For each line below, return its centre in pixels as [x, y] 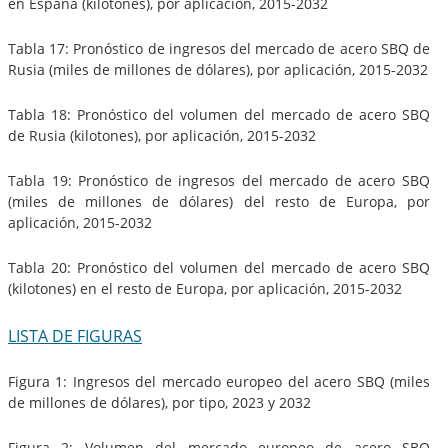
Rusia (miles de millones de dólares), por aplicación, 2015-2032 [218, 69]
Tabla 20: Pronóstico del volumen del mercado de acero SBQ [219, 267]
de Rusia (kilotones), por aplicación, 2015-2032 [162, 135]
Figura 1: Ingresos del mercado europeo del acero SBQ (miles [219, 381]
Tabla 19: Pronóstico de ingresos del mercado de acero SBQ [219, 180]
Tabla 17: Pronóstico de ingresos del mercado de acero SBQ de [219, 48]
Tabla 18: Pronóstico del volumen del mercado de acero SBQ [219, 114]
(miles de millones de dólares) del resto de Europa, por [219, 201]
